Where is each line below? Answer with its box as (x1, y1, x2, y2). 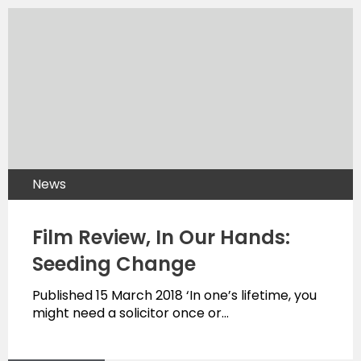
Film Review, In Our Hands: (32, 223, 290, 251)
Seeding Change (32, 250, 196, 277)
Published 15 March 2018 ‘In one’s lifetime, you (32, 285, 317, 305)
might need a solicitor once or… (32, 303, 229, 322)
